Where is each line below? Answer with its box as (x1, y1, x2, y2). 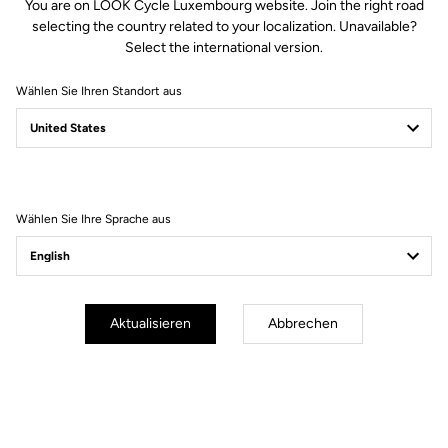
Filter (43, 174, 75, 192)
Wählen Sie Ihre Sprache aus (16, 212, 171, 226)
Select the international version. (125, 39, 323, 56)
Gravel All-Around (40, 256, 142, 271)
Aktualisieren (110, 315, 191, 332)
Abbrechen (268, 315, 338, 332)
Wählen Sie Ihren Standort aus (16, 84, 182, 98)
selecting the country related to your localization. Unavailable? (31, 18, 417, 35)
